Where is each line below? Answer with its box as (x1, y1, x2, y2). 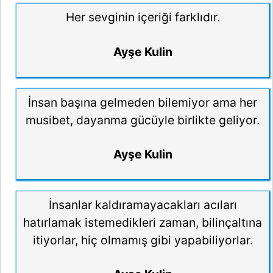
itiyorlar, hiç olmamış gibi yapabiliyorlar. (32, 232, 253, 247)
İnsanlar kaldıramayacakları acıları (48, 197, 237, 212)
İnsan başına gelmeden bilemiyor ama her (28, 94, 257, 110)
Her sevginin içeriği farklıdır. (65, 10, 220, 25)
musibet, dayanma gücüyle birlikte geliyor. (26, 112, 260, 127)
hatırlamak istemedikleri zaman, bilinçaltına (23, 214, 262, 230)
